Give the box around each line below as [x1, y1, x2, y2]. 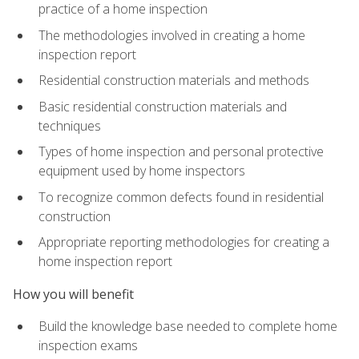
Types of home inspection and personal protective [38, 143, 324, 161]
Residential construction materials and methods [38, 71, 309, 90]
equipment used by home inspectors [38, 162, 245, 180]
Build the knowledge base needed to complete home [38, 317, 337, 335]
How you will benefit [13, 284, 134, 303]
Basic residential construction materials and [38, 97, 287, 115]
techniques [38, 116, 101, 135]
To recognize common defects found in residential [38, 188, 324, 206]
